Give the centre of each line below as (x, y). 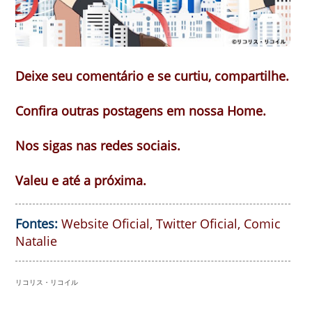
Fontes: (37, 223)
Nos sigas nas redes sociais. (98, 145)
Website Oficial (106, 223)
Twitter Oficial (197, 223)
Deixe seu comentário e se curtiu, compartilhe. (152, 76)
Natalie (36, 241)
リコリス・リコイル (47, 282)
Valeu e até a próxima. (81, 180)
